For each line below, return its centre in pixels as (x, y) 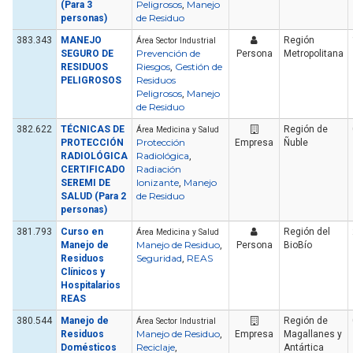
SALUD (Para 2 (93, 197)
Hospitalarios (91, 286)
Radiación (159, 169)
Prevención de (168, 54)
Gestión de (199, 67)
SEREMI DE (85, 183)
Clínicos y (83, 272)
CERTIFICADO (93, 170)
